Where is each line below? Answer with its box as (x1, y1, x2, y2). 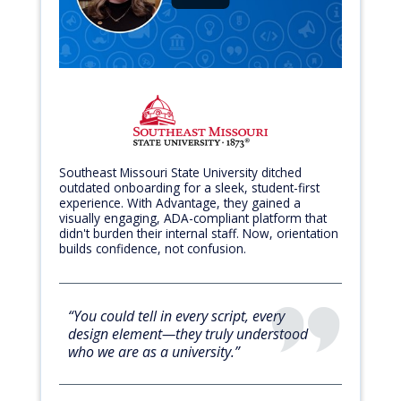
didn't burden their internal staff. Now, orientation (59, 225, 338, 242)
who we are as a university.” (68, 342, 240, 362)
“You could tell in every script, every (68, 306, 285, 326)
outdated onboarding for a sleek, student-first (59, 179, 320, 196)
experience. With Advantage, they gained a (59, 194, 301, 211)
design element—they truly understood (68, 324, 308, 344)
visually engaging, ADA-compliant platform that (59, 209, 327, 226)
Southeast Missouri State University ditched (59, 164, 302, 181)
